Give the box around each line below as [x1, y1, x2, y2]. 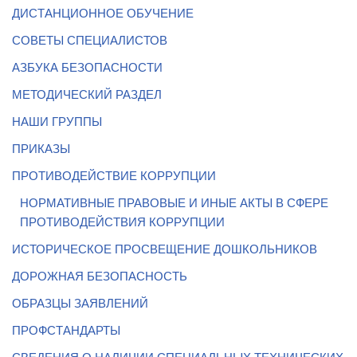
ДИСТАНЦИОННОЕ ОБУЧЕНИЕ [12, 6, 194, 21]
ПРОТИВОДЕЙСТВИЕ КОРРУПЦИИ [12, 169, 216, 183]
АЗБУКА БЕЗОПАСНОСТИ [12, 61, 163, 75]
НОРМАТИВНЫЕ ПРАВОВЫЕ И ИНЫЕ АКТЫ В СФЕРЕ [20, 196, 328, 210]
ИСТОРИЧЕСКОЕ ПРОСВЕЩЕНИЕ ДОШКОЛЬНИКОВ [12, 242, 317, 257]
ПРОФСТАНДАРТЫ [12, 324, 120, 338]
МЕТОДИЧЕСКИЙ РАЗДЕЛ [12, 88, 162, 102]
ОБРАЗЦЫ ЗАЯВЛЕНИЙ [12, 296, 148, 311]
